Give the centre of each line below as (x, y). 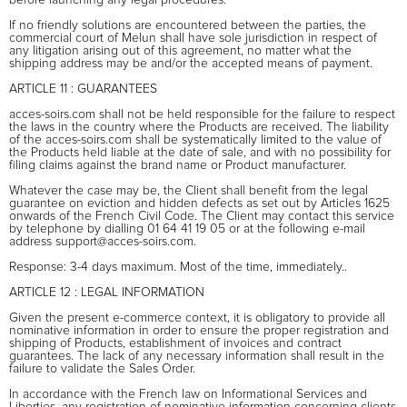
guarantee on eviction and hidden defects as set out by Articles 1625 (199, 203)
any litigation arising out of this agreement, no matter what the (180, 50)
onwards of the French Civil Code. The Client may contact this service (202, 216)
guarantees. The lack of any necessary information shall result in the (197, 356)
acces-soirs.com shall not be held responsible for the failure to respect (202, 114)
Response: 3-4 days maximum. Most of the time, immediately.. (178, 267)
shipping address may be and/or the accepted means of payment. (191, 63)
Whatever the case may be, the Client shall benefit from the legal (189, 190)
